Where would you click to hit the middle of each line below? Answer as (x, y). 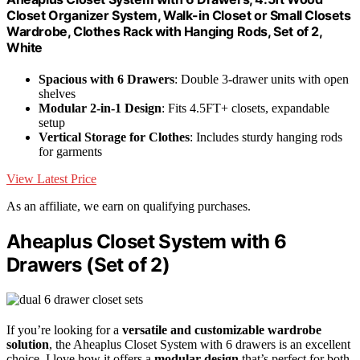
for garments (70, 151)
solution (28, 344)
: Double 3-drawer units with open (262, 79)
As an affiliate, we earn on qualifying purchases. (129, 206)
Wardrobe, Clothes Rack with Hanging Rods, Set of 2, (164, 31)
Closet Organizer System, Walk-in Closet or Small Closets (179, 15)
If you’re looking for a (64, 329)
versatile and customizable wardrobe (222, 329)
